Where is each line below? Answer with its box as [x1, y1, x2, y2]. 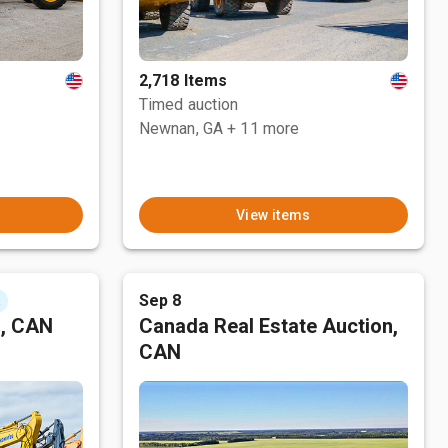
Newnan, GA [138, 119, 224, 138]
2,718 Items [138, 71, 228, 90]
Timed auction [138, 95, 239, 114]
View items [235, 207, 311, 223]
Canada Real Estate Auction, [138, 314, 398, 338]
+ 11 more [227, 119, 300, 138]
